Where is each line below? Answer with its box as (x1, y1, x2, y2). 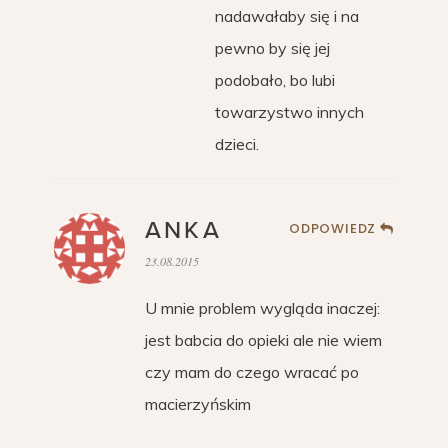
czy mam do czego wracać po (145, 362, 359, 382)
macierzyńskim (145, 394, 251, 414)
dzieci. (215, 134, 259, 154)
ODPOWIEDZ (288, 219, 377, 238)
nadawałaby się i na (215, 6, 359, 26)
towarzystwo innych (215, 102, 364, 122)
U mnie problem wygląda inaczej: (145, 298, 380, 318)
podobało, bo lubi (215, 70, 335, 90)
